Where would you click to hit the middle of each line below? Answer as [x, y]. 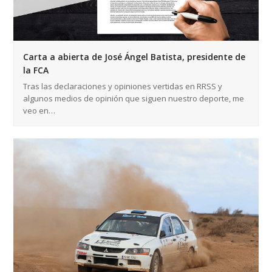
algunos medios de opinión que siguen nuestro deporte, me [134, 99]
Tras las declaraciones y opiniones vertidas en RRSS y [123, 87]
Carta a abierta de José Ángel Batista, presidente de [134, 57]
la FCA [36, 70]
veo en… [39, 111]
